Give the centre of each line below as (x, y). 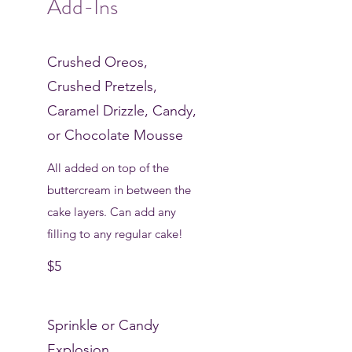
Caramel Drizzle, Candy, (122, 111)
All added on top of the (108, 168)
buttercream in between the (119, 190)
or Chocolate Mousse (115, 135)
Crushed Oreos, (97, 62)
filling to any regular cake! (115, 234)
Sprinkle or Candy (103, 325)
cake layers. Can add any (112, 212)
